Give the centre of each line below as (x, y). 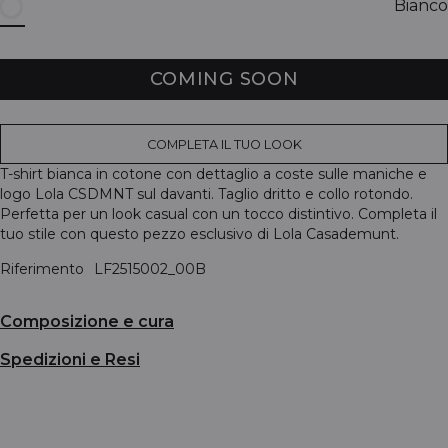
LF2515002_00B (150, 268)
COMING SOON (224, 78)
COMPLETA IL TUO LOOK (224, 144)
